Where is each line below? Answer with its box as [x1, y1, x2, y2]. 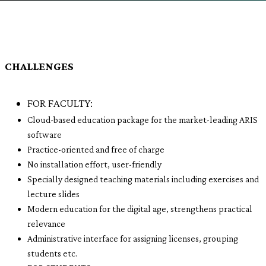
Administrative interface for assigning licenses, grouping [27, 233, 238, 243]
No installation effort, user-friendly [27, 159, 161, 169]
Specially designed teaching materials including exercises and [27, 174, 259, 184]
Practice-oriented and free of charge [27, 144, 164, 154]
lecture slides [27, 189, 80, 199]
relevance [27, 218, 65, 229]
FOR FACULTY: [27, 97, 93, 109]
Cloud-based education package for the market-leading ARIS [27, 115, 258, 125]
